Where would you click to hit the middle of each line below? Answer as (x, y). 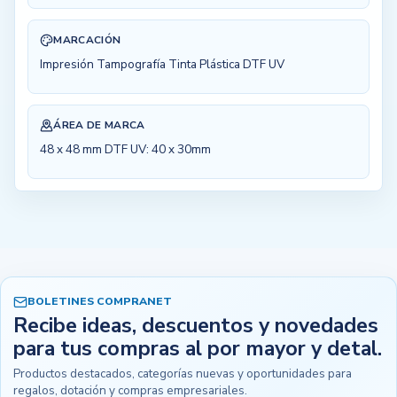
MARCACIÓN (87, 39)
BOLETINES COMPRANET (100, 302)
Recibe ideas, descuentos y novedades (196, 325)
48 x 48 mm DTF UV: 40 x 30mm (126, 149)
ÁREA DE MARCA (99, 125)
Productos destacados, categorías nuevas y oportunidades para (183, 374)
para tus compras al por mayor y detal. (198, 348)
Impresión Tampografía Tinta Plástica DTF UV (163, 64)
